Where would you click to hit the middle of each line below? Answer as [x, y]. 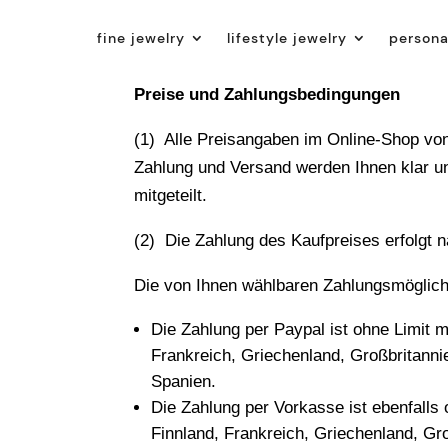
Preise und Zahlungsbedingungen [267, 94]
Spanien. [184, 381]
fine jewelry [141, 38]
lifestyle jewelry [287, 38]
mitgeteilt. [171, 195]
